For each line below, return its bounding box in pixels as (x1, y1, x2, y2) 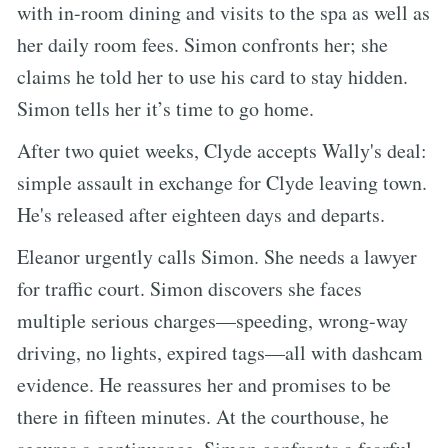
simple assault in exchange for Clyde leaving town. (17, 168, 427, 196)
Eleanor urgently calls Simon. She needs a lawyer (17, 242, 417, 270)
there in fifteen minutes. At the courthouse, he (17, 402, 389, 430)
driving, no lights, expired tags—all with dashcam (17, 338, 423, 366)
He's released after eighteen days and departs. (17, 200, 385, 228)
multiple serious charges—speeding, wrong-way (17, 306, 408, 334)
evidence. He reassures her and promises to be (17, 370, 391, 398)
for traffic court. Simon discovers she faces (17, 274, 362, 302)
